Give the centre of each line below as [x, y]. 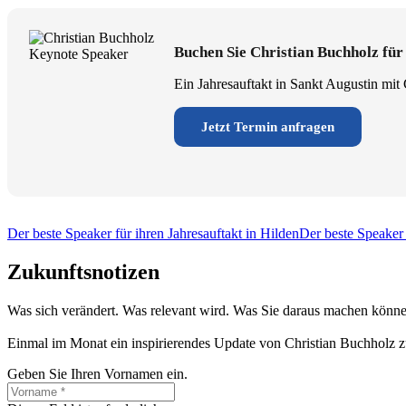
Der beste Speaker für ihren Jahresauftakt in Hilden [153, 233]
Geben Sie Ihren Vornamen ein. [97, 373]
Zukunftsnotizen [83, 271]
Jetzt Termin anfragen [268, 126]
